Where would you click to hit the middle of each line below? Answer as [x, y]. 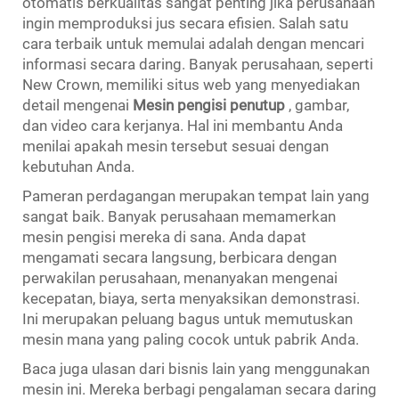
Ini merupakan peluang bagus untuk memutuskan [187, 318]
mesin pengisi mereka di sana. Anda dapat [164, 236]
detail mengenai [77, 105]
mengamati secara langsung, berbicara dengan [179, 257]
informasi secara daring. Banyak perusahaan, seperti [198, 64]
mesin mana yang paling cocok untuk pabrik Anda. [191, 339]
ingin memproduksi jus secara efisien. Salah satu [185, 23]
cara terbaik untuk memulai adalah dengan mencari [193, 43]
